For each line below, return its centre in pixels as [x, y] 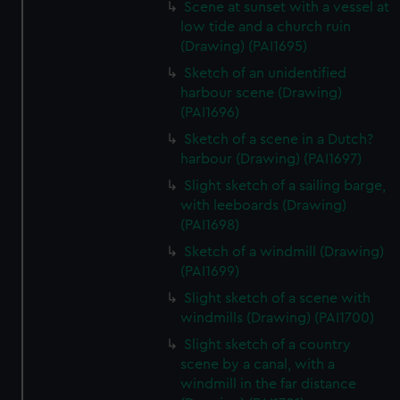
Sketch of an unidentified [266, 73]
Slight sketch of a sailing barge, [285, 186]
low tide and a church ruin [266, 27]
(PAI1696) [210, 112]
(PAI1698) [210, 225]
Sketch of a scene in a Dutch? [279, 139]
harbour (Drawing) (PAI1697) [271, 159]
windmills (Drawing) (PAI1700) [278, 318]
